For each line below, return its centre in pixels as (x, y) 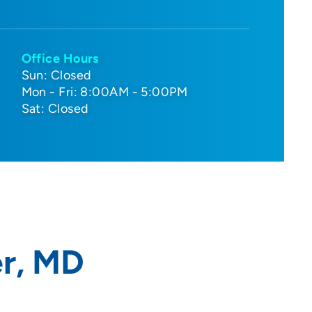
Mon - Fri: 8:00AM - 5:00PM (104, 92)
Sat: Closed (55, 109)
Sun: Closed (56, 75)
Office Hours (60, 58)
